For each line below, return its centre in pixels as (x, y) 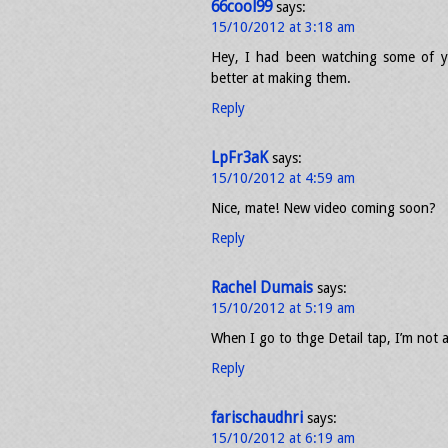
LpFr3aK (239, 158)
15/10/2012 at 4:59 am (283, 178)
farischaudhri (257, 418)
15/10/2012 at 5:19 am (283, 308)
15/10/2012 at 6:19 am (283, 438)
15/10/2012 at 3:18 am (283, 27)
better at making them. (281, 78)
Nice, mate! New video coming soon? (323, 208)
